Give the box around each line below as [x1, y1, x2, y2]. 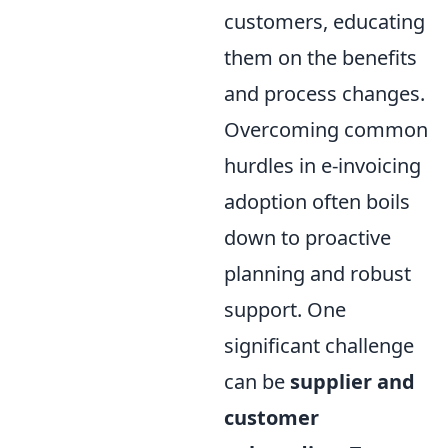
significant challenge [224, 332, 414, 360]
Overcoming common [224, 116, 428, 144]
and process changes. [224, 80, 425, 108]
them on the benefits [224, 44, 417, 72]
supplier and [290, 368, 415, 396]
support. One [224, 296, 346, 324]
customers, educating [224, 8, 425, 36]
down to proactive [224, 224, 391, 252]
